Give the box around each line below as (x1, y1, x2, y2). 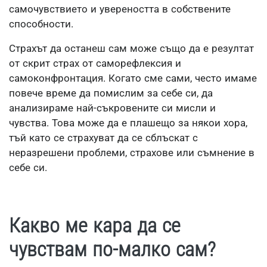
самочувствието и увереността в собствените (9, 3, 231, 15)
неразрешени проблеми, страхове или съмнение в (9, 147, 254, 159)
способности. (9, 18, 73, 30)
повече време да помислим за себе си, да (9, 87, 213, 99)
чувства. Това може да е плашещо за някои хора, (9, 117, 247, 129)
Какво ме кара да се (9, 213, 181, 237)
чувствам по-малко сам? (9, 237, 216, 261)
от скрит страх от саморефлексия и (9, 57, 181, 69)
